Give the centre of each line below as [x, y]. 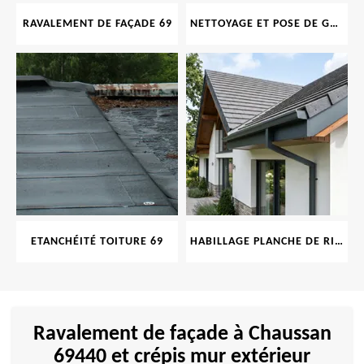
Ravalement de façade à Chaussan [182, 334]
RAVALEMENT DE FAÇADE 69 [97, 24]
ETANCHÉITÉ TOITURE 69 [97, 242]
